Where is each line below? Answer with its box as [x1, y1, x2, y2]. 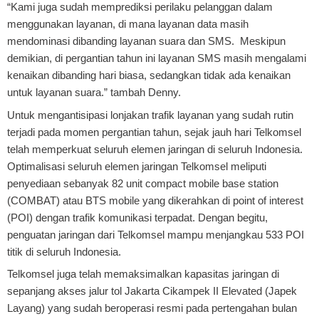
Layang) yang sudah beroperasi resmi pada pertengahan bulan [7, 302, 297, 315]
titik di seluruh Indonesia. [7, 245, 124, 258]
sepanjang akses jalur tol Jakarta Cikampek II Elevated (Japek [7, 285, 297, 298]
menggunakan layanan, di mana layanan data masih [7, 18, 249, 31]
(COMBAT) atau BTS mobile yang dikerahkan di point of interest [7, 194, 303, 206]
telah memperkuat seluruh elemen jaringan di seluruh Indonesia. [7, 142, 303, 155]
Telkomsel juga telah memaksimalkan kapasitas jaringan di [7, 268, 279, 281]
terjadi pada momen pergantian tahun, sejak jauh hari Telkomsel [7, 125, 301, 138]
